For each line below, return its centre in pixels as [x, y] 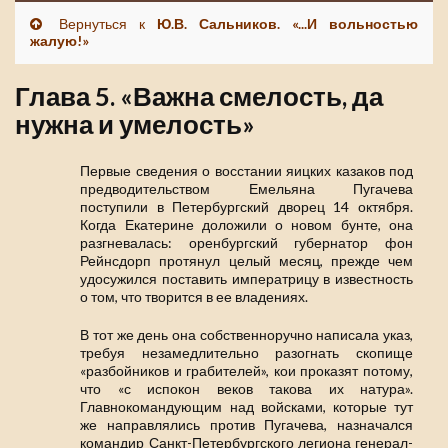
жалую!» [59, 41]
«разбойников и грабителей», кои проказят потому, [246, 371]
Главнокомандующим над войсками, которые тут [246, 407]
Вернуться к [102, 24]
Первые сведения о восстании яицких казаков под [246, 171]
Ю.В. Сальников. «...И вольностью [287, 24]
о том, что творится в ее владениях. [194, 297]
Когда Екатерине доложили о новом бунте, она [246, 225]
